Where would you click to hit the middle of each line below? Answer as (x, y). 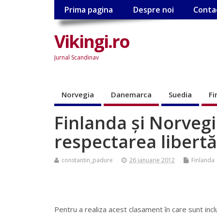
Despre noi (153, 10)
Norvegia (78, 94)
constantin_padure (87, 160)
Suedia (180, 94)
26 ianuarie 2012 (152, 160)
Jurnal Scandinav (77, 57)
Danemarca (131, 94)
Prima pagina (89, 10)
